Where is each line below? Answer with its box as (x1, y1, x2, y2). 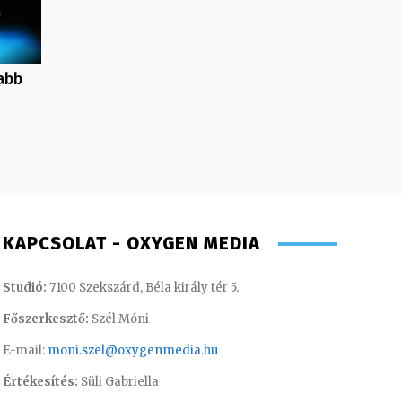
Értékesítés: (2, 374, 78, 390)
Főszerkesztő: (2, 311, 89, 328)
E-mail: (2, 343, 48, 359)
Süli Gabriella (77, 374, 159, 390)
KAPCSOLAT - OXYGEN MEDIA (2, 232, 260, 255)
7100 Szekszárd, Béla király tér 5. (46, 280, 239, 296)
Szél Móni (88, 311, 149, 328)
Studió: (2, 280, 47, 296)
